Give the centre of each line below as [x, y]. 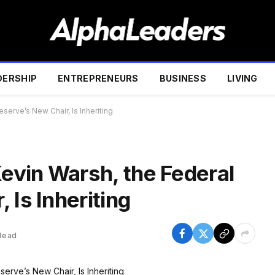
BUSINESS [183, 78]
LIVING [242, 78]
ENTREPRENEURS [98, 78]
